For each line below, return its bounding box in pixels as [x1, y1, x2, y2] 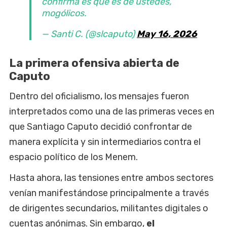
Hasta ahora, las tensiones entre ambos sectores [9, 172, 213, 184]
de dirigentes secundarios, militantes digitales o [9, 203, 208, 214]
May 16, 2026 [137, 28, 197, 40]
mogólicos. [42, 8, 87, 19]
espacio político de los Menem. [9, 152, 138, 163]
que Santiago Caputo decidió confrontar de [9, 121, 192, 133]
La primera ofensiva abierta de [9, 56, 179, 70]
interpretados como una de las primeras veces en [9, 106, 214, 118]
